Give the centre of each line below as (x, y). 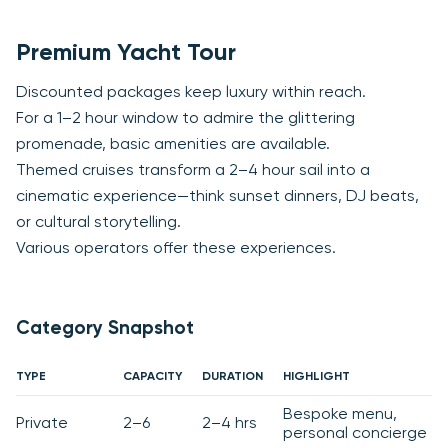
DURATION (232, 376)
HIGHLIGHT (316, 376)
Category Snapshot (105, 328)
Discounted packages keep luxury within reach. (191, 92)
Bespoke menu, (340, 414)
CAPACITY (152, 376)
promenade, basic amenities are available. (173, 144)
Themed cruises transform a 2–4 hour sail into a (193, 170)
